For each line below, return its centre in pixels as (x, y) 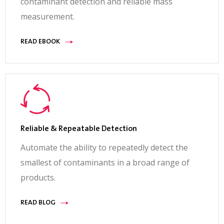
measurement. (47, 17)
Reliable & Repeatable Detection (79, 129)
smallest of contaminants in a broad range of (105, 163)
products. (38, 178)
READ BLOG (38, 203)
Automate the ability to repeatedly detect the (104, 148)
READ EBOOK (40, 42)
